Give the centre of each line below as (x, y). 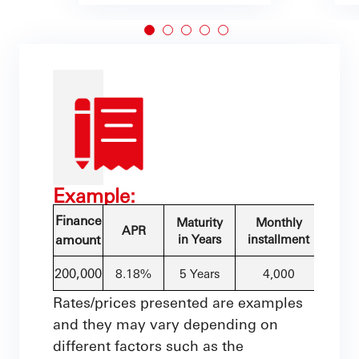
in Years (200, 238)
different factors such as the (148, 345)
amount (78, 239)
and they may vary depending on (165, 323)
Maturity (200, 222)
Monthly (278, 222)
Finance (78, 220)
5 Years (200, 273)
